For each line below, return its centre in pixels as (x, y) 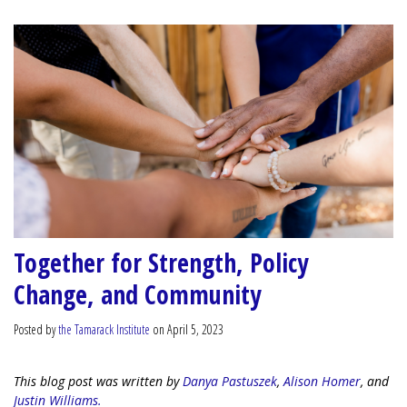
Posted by (36, 329)
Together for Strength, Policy (161, 262)
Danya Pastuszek (230, 381)
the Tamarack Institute (104, 329)
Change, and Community (137, 294)
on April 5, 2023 (187, 329)
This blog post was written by (98, 381)
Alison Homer (322, 381)
